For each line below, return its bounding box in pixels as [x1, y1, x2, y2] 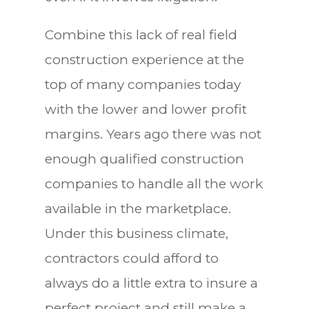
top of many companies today [44, 76, 241, 92]
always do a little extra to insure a [44, 275, 258, 291]
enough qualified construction [44, 150, 244, 167]
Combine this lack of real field [44, 26, 237, 43]
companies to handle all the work [44, 175, 263, 192]
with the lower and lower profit [44, 101, 247, 117]
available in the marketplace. [44, 200, 231, 217]
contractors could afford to [44, 250, 219, 266]
